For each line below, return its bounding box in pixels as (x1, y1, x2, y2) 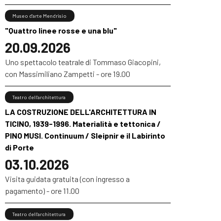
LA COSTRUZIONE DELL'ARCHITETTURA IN (5, 107, 156, 117)
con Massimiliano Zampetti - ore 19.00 (5, 69, 130, 79)
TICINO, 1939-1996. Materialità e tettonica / (5, 119, 161, 129)
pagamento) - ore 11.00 (5, 186, 79, 196)
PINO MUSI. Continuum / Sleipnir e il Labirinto (5, 131, 165, 141)
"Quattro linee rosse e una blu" (5, 26, 117, 36)
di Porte (5, 143, 34, 152)
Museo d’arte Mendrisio (12, 13, 67, 19)
